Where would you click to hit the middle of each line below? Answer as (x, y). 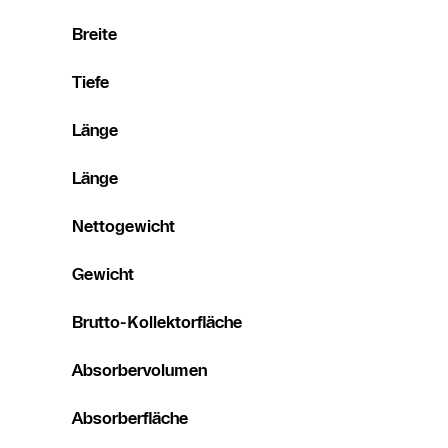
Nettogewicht (123, 226)
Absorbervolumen (139, 370)
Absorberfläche (130, 418)
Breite (94, 34)
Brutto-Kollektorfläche (157, 322)
